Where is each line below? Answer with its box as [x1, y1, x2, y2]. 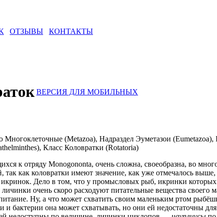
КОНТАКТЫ [49, 27, 93, 35]
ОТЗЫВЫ [10, 27, 43, 35]
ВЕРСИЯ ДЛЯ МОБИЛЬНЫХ [36, 88, 138, 96]
